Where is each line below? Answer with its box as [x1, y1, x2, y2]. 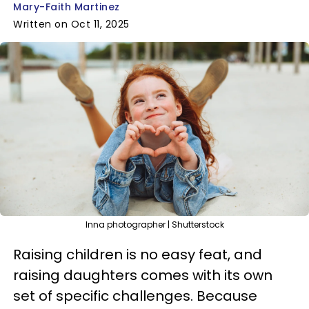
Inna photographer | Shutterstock [85, 219, 224, 230]
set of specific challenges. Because [13, 286, 257, 306]
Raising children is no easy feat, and [13, 245, 262, 264]
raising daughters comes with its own [13, 266, 272, 285]
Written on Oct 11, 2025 [13, 17, 130, 31]
